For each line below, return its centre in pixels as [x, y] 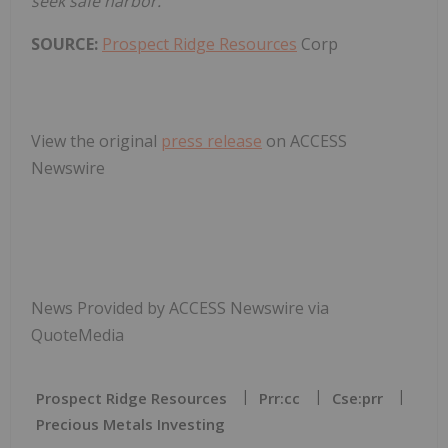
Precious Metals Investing [130, 423]
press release [211, 140]
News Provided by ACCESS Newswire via [180, 307]
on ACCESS [304, 140]
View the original [96, 140]
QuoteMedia [77, 334]
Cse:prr [357, 397]
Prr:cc [279, 397]
